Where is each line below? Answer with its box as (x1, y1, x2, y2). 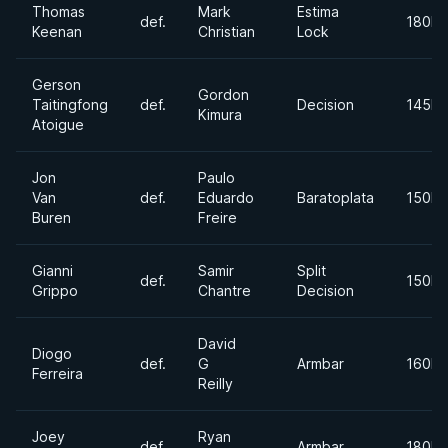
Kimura (198, 106, 242, 123)
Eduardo (198, 189, 254, 206)
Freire (198, 209, 237, 226)
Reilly (198, 375, 233, 392)
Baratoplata (297, 189, 374, 206)
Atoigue (32, 116, 84, 133)
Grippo (32, 282, 78, 299)
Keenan (32, 23, 82, 40)
